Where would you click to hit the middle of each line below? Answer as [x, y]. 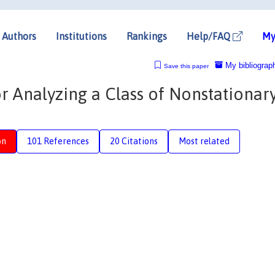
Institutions [81, 36]
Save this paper [186, 66]
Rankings [147, 36]
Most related [204, 141]
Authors [19, 36]
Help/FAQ [210, 36]
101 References [58, 141]
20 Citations [134, 141]
